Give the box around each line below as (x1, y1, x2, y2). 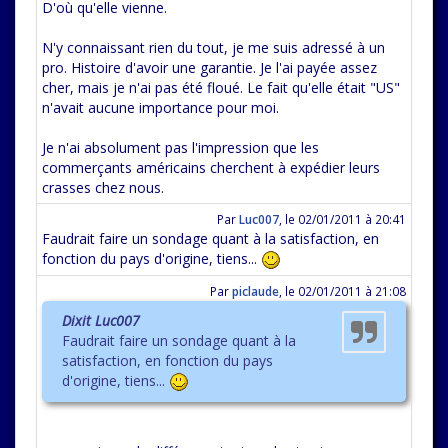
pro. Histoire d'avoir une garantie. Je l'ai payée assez (42, 58, 377, 77)
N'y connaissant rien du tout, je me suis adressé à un (42, 38, 385, 57)
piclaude (232, 283, 279, 299)
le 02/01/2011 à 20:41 (285, 211, 406, 227)
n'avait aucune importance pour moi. (42, 98, 279, 117)
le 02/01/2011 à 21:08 (285, 283, 406, 299)
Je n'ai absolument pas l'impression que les (42, 138, 319, 157)
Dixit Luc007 (62, 311, 140, 330)
